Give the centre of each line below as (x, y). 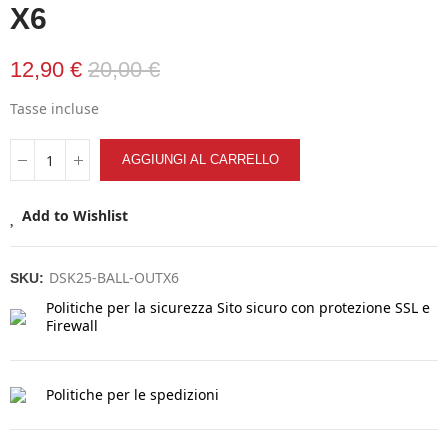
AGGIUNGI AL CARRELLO (200, 159)
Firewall (72, 325)
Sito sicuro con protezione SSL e (323, 307)
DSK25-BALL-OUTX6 (114, 277)
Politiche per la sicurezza (129, 307)
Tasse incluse (54, 108)
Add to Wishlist (75, 215)
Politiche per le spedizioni (132, 394)
